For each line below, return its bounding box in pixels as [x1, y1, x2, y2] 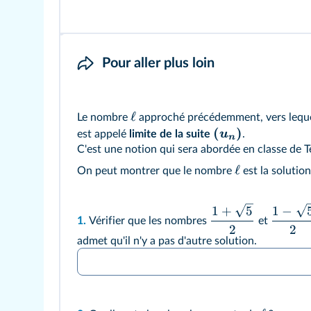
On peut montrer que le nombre [77, 165, 235, 177]
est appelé [77, 128, 129, 140]
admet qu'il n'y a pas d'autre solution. [77, 235, 260, 246]
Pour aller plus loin [102, 56, 215, 71]
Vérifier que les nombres [89, 215, 210, 227]
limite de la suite [129, 128, 210, 140]
